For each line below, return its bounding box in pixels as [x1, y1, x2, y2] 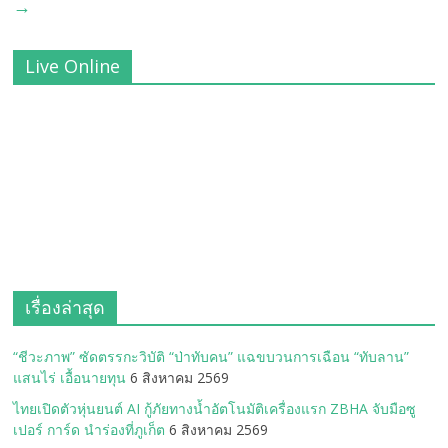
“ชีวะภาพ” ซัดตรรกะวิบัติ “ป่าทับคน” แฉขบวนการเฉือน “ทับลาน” [13, 347, 410, 367]
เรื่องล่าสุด [25, 295, 106, 320]
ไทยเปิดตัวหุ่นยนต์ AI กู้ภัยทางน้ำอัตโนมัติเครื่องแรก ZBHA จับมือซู [13, 399, 417, 419]
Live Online [25, 54, 121, 79]
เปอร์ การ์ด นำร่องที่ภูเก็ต [13, 420, 166, 440]
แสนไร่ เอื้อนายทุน [13, 368, 127, 388]
